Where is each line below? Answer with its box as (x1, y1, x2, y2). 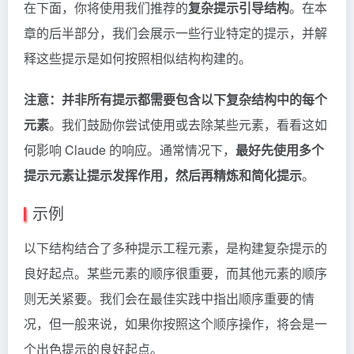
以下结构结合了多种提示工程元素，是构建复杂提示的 (24, 238, 327, 257)
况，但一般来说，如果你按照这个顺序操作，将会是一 (24, 314, 327, 333)
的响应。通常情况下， (106, 140, 235, 159)
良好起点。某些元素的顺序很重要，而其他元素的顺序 (24, 263, 327, 282)
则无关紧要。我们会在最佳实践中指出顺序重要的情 (24, 288, 314, 307)
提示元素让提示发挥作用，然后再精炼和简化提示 (24, 165, 302, 184)
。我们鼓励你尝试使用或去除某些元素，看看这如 (49, 115, 327, 134)
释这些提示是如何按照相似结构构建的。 (24, 48, 251, 67)
